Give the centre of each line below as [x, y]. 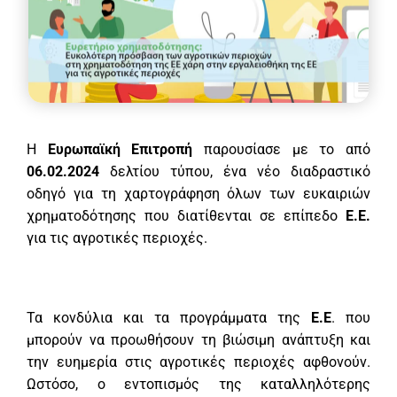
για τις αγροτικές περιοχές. [117, 238]
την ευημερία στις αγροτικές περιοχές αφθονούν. [198, 362]
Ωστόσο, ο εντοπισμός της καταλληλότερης [198, 385]
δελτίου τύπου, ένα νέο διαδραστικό [235, 172]
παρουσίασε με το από [282, 150]
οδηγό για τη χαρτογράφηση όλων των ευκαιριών [198, 194]
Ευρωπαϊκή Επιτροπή [120, 150]
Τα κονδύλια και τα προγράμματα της [169, 318]
